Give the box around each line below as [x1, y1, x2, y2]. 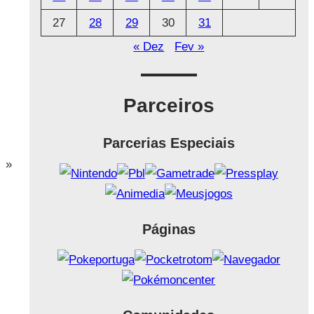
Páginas [142, 221, 196, 238]
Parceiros [123, 95, 214, 117]
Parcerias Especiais [102, 135, 235, 151]
